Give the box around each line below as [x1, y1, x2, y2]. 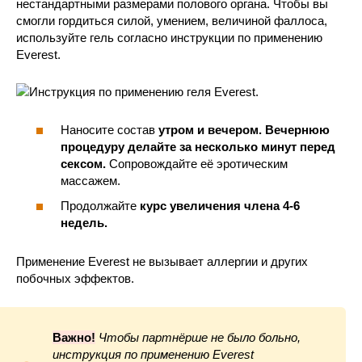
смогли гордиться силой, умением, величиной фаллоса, [16, 14, 327, 28]
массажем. [61, 173, 120, 187]
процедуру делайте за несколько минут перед [61, 139, 335, 154]
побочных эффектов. [16, 271, 134, 286]
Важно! [53, 330, 95, 345]
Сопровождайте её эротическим [106, 156, 288, 170]
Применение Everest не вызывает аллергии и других [16, 255, 308, 269]
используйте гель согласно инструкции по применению [16, 31, 322, 45]
